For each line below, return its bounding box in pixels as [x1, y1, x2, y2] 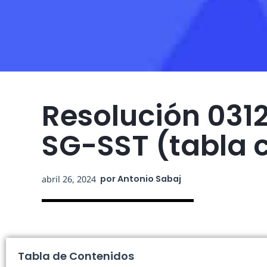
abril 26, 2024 [42, 173, 96, 185]
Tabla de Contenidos [18, 249, 134, 263]
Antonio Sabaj [116, 173, 181, 185]
